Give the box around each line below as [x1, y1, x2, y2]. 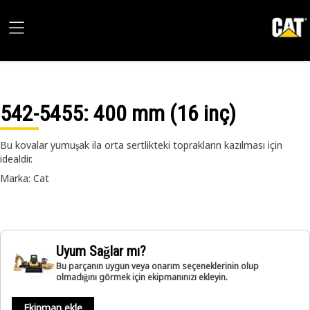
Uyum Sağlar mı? [56, 243, 146, 259]
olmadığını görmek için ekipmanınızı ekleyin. [56, 271, 228, 283]
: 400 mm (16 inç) [83, 100, 236, 127]
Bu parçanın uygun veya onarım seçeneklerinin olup [56, 260, 259, 272]
